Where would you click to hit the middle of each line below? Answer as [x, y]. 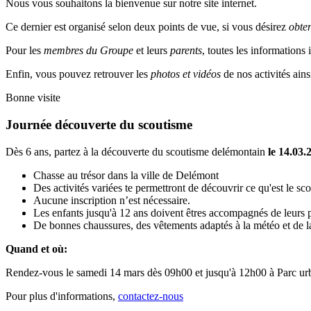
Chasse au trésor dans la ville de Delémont [126, 175]
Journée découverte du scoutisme [99, 125]
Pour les [25, 51]
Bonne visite [33, 98]
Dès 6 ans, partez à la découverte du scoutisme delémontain [137, 151]
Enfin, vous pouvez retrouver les [78, 74]
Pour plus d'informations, [62, 296]
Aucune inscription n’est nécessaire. [112, 200]
